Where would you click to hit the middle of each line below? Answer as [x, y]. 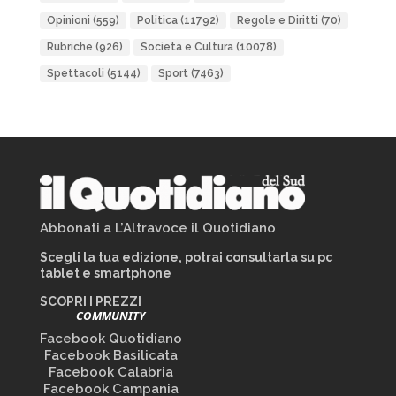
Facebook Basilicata [110, 355]
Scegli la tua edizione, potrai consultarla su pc [186, 257]
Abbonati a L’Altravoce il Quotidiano [157, 228]
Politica [157, 20]
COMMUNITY [111, 316]
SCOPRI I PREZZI [90, 301]
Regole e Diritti [277, 20]
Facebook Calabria [110, 372]
